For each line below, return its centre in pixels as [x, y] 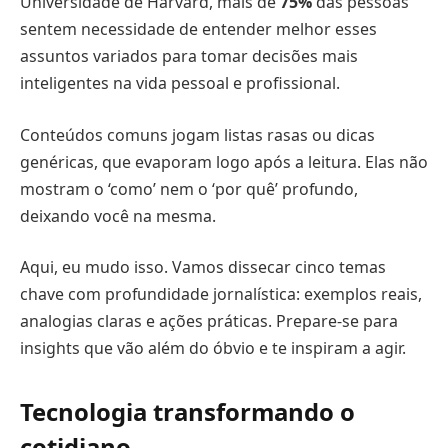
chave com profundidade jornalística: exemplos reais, [221, 294]
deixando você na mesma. [118, 215]
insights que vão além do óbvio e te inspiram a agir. [213, 348]
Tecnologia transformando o [187, 412]
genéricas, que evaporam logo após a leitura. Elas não [224, 161]
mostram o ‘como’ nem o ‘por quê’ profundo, [189, 188]
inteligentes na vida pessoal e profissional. [180, 83]
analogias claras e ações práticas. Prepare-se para [209, 321]
